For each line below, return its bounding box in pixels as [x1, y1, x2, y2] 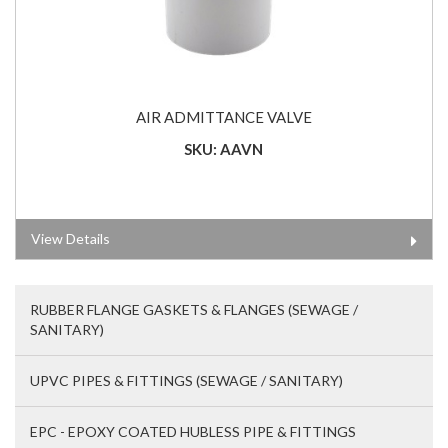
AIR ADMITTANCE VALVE [135, 108, 312, 127]
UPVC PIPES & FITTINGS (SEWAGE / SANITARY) [30, 372, 343, 390]
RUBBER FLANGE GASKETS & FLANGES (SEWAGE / [30, 301, 358, 319]
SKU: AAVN [184, 140, 264, 159]
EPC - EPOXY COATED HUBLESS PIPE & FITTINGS [30, 423, 356, 441]
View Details [31, 230, 110, 248]
